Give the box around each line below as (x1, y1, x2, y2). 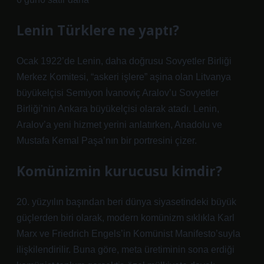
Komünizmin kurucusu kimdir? (16, 162, 222, 180)
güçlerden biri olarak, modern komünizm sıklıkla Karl (16, 213, 235, 223)
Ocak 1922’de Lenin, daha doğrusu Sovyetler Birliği (16, 56, 232, 66)
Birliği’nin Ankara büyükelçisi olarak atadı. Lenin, (16, 104, 219, 114)
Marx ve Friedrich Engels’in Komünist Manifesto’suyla (16, 229, 240, 239)
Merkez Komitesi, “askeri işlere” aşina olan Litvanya (16, 72, 231, 82)
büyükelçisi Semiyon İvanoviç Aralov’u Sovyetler (16, 88, 219, 98)
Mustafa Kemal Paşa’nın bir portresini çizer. (16, 136, 197, 146)
